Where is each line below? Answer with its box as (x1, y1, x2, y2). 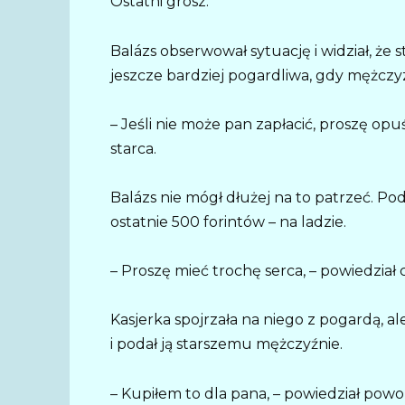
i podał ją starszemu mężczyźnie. (110, 335, 343, 353)
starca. (110, 139, 156, 157)
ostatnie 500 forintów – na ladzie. (110, 213, 346, 231)
